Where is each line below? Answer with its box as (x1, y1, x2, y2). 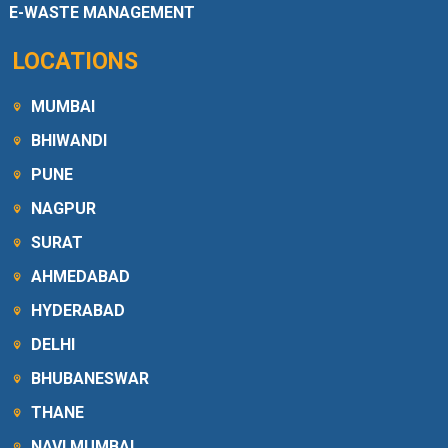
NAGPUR (31, 199, 97, 219)
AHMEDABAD (31, 267, 131, 287)
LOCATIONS (13, 48, 139, 76)
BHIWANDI (31, 131, 108, 151)
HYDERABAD (31, 301, 126, 321)
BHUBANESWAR (31, 369, 150, 389)
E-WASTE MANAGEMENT (8, 3, 195, 23)
